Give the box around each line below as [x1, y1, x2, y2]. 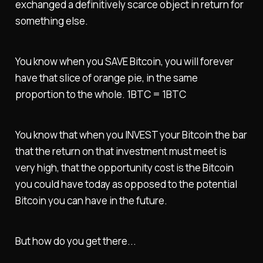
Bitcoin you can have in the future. [15, 193, 167, 207]
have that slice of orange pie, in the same [15, 71, 198, 85]
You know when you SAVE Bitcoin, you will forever [15, 55, 234, 69]
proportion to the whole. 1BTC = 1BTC [15, 87, 186, 102]
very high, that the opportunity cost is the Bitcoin [15, 160, 234, 174]
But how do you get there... [15, 234, 136, 248]
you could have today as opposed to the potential [15, 177, 237, 191]
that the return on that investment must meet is [15, 144, 227, 158]
